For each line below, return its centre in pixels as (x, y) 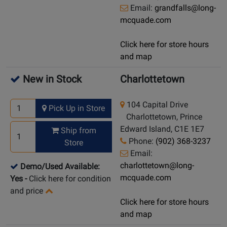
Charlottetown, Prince (161, 117)
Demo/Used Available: (60, 167)
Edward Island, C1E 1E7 (162, 129)
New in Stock (51, 79)
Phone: (141, 141)
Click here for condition (70, 179)
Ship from (78, 131)
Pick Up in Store (76, 108)
